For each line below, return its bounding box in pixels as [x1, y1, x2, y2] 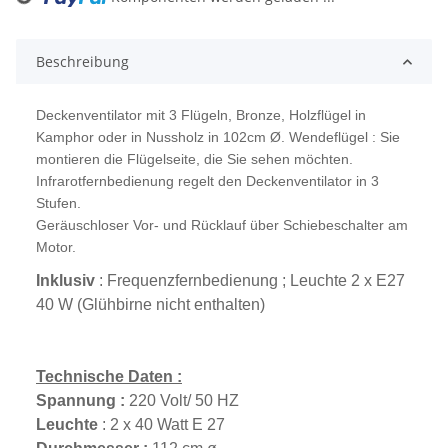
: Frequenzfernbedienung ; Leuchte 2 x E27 [95, 271, 405, 289]
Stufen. [36, 195, 81, 212]
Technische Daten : [36, 367, 182, 385]
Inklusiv [36, 271, 95, 289]
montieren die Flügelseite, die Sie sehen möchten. [36, 151, 353, 168]
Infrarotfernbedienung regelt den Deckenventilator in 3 [36, 173, 379, 190]
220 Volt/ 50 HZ [129, 391, 239, 409]
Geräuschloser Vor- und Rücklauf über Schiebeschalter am [36, 217, 408, 234]
